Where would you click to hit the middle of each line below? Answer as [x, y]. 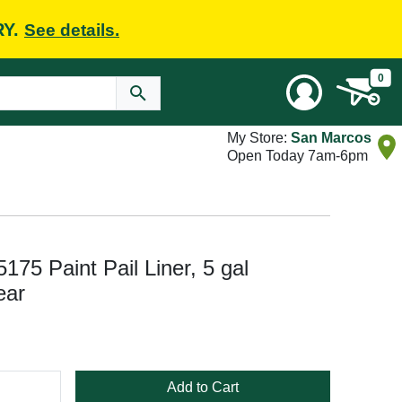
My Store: [259, 138]
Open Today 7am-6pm [297, 156]
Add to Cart [203, 387]
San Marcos [331, 138]
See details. [72, 30]
